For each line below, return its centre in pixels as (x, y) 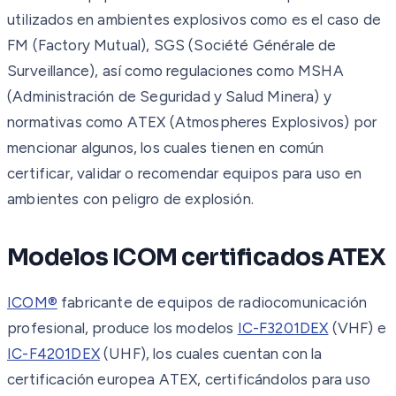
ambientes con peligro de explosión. (130, 198)
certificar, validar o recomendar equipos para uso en (184, 173)
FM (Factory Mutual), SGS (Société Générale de (172, 45)
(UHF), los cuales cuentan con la (211, 353)
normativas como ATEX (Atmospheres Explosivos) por (192, 122)
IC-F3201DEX (283, 327)
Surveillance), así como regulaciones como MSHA (175, 70)
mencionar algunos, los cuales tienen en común (166, 147)
